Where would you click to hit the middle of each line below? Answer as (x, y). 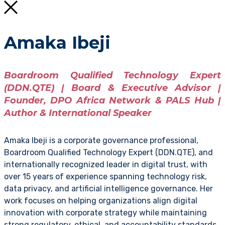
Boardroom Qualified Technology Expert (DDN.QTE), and (108, 153)
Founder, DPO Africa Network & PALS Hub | (113, 101)
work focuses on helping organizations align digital (101, 201)
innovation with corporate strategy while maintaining (105, 213)
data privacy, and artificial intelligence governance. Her (108, 189)
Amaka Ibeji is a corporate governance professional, (101, 141)
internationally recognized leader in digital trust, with (106, 165)
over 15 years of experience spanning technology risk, (105, 177)
